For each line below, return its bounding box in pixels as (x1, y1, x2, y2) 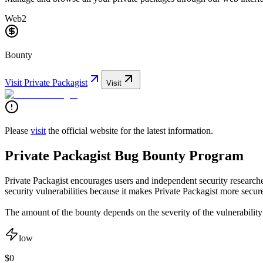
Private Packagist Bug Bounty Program (5, 147, 244, 163)
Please (5, 126, 28, 136)
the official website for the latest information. (48, 126, 213, 136)
